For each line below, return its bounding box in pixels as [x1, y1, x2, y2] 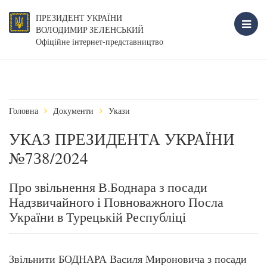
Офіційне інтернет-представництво [36, 36, 163, 47]
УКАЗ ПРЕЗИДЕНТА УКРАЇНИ [9, 128, 235, 150]
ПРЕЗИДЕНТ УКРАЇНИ [36, 13, 122, 23]
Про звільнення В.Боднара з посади [9, 178, 207, 195]
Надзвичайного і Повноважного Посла [9, 193, 223, 210]
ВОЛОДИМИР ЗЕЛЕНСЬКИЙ [36, 24, 144, 35]
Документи [53, 105, 94, 116]
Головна [9, 105, 38, 116]
